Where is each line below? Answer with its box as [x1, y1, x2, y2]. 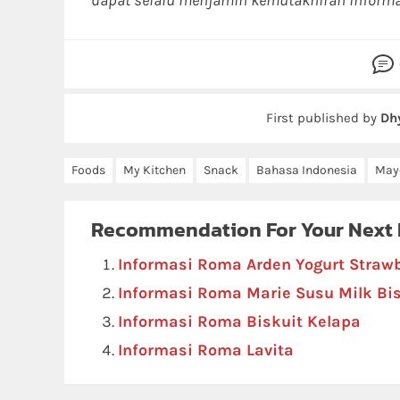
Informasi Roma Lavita [118, 340, 294, 360]
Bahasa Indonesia [256, 162, 357, 178]
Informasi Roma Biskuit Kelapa [118, 312, 361, 331]
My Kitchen [123, 162, 186, 178]
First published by [266, 110, 380, 126]
